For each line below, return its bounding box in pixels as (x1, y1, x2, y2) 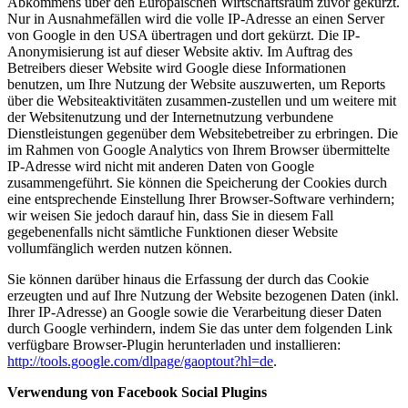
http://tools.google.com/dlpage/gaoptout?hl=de (7, 353, 273, 370)
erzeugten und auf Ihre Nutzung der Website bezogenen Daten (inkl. (7, 288, 399, 304)
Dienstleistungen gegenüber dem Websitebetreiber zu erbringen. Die (7, 126, 398, 142)
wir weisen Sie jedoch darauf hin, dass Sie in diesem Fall (7, 208, 333, 224)
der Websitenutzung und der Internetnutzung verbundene (7, 109, 333, 126)
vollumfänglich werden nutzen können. (7, 240, 232, 257)
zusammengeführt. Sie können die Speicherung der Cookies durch (7, 175, 387, 191)
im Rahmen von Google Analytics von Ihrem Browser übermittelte (7, 142, 390, 158)
